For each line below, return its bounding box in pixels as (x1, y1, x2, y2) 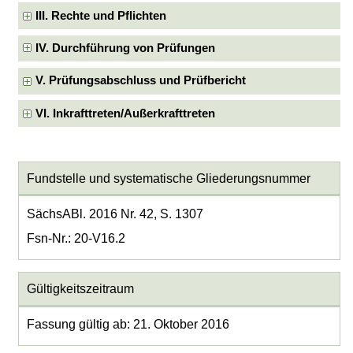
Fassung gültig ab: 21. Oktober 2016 (26, 317, 229, 331)
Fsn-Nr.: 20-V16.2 (26, 231, 125, 245)
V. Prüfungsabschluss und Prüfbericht (35, 74, 247, 87)
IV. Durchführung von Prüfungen (35, 41, 216, 54)
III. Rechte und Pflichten (35, 9, 167, 22)
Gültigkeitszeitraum (26, 281, 134, 295)
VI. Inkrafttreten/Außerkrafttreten (35, 106, 216, 120)
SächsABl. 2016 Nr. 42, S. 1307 (26, 206, 203, 221)
